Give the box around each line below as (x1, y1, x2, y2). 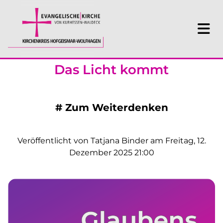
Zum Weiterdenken (65, 102, 168, 114)
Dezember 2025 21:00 (69, 148, 154, 158)
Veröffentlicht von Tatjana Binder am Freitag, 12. (17, 136, 206, 146)
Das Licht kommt (54, 62, 169, 78)
